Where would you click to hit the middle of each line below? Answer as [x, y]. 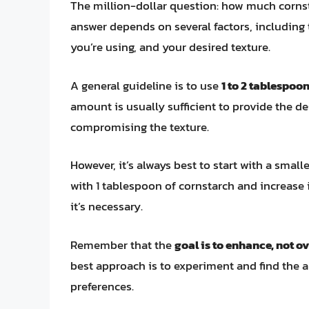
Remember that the [122, 245]
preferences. [102, 286]
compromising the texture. [140, 127]
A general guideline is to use [146, 85]
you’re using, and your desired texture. [170, 47]
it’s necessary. [107, 207]
